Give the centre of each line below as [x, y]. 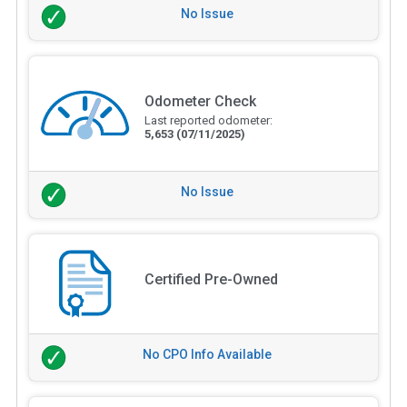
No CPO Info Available [207, 354]
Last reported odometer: [208, 121]
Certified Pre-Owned [211, 279]
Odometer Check [200, 102]
